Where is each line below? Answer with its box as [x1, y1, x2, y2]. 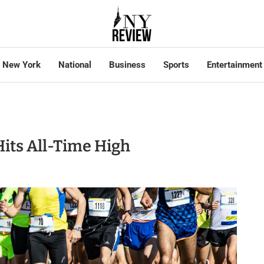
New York [2, 60, 41, 70]
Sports [163, 60, 189, 70]
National [58, 60, 91, 70]
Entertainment [206, 60, 262, 70]
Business [108, 60, 146, 70]
